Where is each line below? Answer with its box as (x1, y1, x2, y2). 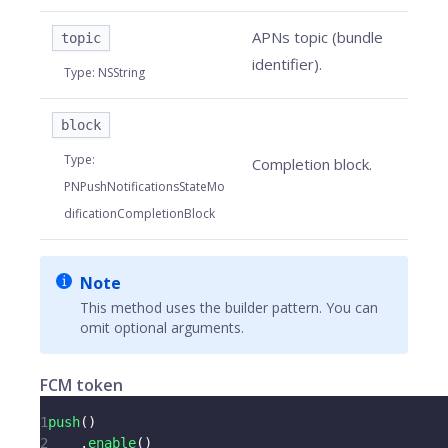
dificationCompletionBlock (64, 205, 215, 222)
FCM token (40, 374, 123, 396)
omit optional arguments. (80, 318, 244, 337)
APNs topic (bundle (252, 27, 383, 47)
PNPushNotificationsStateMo (64, 178, 225, 195)
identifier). (252, 54, 322, 74)
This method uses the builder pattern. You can (80, 298, 378, 317)
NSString (98, 64, 145, 81)
